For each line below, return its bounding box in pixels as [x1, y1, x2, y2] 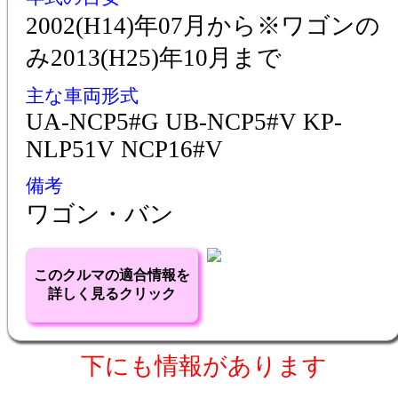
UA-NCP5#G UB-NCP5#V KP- [26, 107, 342, 135]
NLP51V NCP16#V [26, 135, 223, 163]
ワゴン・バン [26, 200, 174, 227]
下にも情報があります [80, 352, 327, 379]
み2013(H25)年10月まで [26, 44, 282, 71]
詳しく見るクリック [48, 285, 176, 301]
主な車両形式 [26, 84, 139, 107]
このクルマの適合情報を [34, 267, 190, 283]
